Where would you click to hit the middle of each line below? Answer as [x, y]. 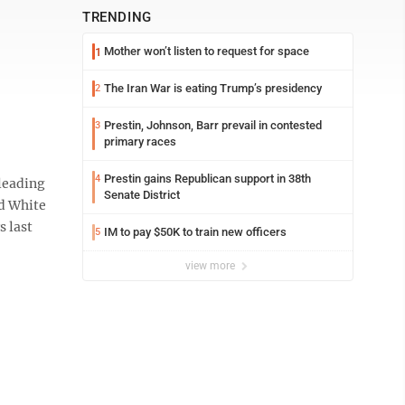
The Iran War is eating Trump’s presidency [213, 88]
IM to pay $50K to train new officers [195, 232]
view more [212, 266]
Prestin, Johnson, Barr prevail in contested [213, 125]
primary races [140, 141]
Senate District [142, 195]
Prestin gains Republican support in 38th [207, 179]
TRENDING [117, 17]
